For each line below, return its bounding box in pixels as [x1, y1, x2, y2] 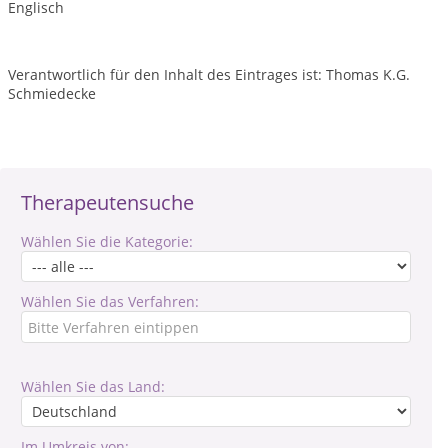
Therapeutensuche [21, 189, 194, 216]
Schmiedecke [8, 84, 96, 103]
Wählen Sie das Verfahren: [21, 292, 199, 311]
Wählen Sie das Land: [21, 377, 165, 396]
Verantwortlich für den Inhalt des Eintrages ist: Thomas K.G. [8, 65, 410, 84]
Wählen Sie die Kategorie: [21, 232, 193, 251]
